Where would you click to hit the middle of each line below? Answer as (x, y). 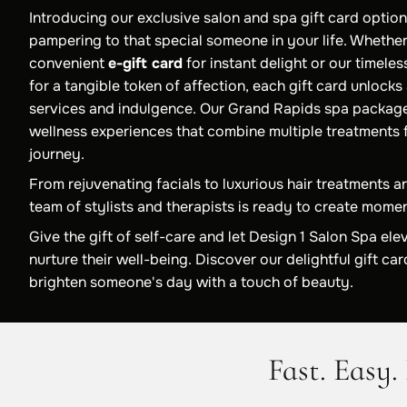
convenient (69, 64)
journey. (57, 154)
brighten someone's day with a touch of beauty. (191, 283)
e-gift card (145, 64)
